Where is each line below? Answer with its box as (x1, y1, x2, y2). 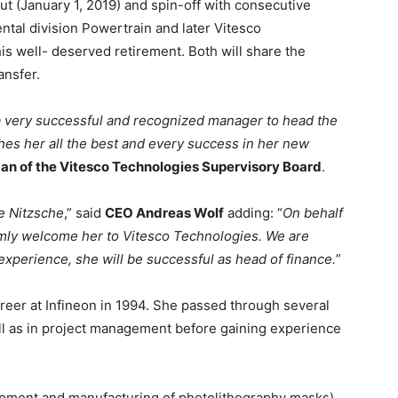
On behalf (283, 203, 343, 221)
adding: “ (224, 203, 283, 221)
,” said (64, 203, 105, 221)
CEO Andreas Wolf (105, 203, 224, 221)
